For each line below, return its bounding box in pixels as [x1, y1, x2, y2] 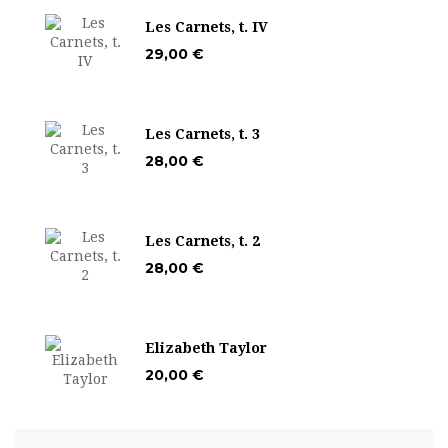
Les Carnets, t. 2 [145, 232, 260, 249]
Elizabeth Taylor [145, 339, 267, 356]
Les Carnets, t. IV [145, 18, 268, 35]
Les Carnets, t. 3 [145, 125, 260, 142]
